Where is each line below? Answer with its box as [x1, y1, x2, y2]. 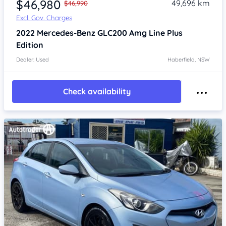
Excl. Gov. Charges [16, 13, 72, 22]
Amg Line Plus [129, 27, 183, 38]
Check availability [63, 86, 131, 97]
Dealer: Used [16, 55, 49, 63]
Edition [16, 39, 43, 50]
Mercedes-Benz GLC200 [37, 27, 129, 38]
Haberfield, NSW [167, 55, 210, 63]
